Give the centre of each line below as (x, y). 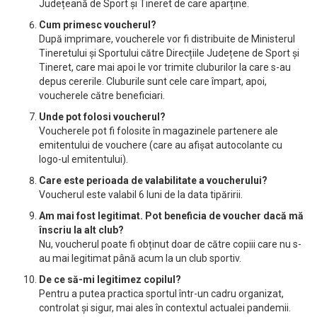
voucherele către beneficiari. (102, 96)
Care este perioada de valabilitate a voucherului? (153, 180)
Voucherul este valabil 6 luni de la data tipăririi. (141, 195)
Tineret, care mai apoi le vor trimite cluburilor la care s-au (165, 67)
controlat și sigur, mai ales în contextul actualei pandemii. (165, 308)
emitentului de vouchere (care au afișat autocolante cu (161, 145)
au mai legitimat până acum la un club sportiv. (140, 258)
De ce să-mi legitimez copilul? (110, 279)
